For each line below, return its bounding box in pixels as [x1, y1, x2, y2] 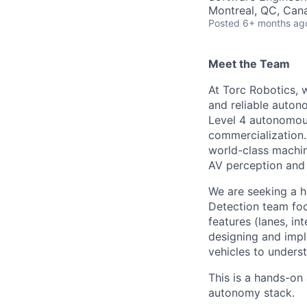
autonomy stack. [208, 286, 295, 299]
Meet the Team [208, 57, 290, 71]
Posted [208, 17, 240, 29]
